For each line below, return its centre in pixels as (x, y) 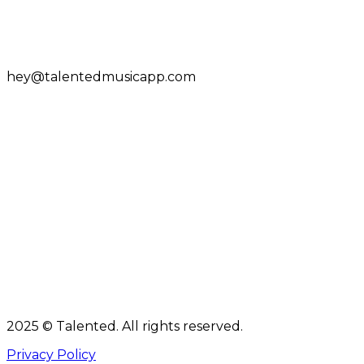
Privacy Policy (51, 354)
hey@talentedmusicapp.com (101, 76)
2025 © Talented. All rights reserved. (125, 326)
